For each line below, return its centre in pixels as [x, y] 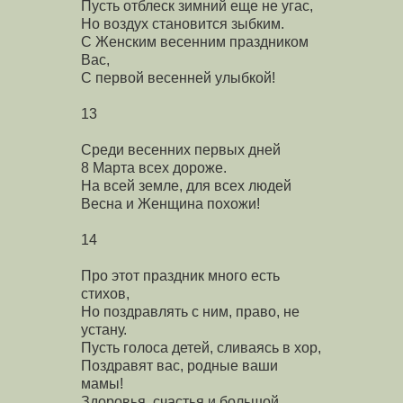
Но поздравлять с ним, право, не [190, 311]
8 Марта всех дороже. [154, 167]
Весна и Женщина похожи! [170, 203]
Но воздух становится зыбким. [183, 23]
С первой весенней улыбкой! [178, 77]
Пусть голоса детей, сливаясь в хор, [201, 347]
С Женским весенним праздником [195, 41]
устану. [104, 329]
